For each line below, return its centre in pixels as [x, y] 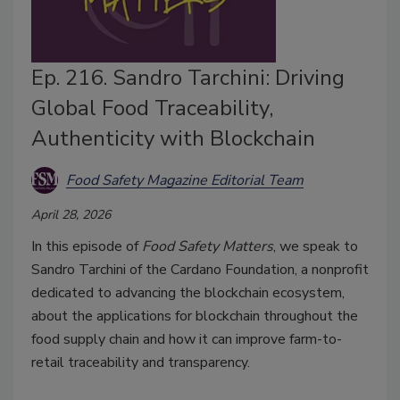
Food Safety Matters [208, 247]
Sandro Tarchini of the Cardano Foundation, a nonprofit [200, 270]
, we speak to [316, 247]
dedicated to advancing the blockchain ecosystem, [188, 293]
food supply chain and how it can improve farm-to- [187, 340]
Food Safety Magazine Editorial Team [185, 180]
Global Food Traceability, [152, 108]
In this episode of [87, 247]
